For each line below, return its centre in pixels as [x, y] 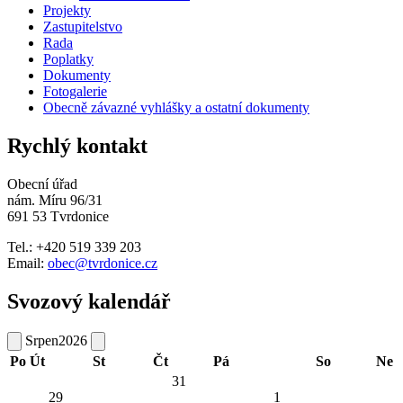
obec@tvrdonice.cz [103, 264]
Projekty [67, 11]
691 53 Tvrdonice [58, 217]
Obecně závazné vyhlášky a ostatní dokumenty [176, 108]
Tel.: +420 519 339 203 [74, 247]
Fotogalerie [75, 92]
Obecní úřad [42, 184]
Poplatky [68, 59]
